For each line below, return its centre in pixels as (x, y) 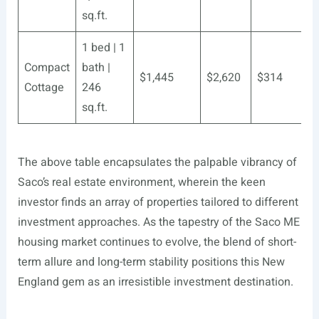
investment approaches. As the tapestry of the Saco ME (158, 222)
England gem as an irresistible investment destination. (155, 282)
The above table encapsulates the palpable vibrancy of (157, 162)
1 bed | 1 (103, 48)
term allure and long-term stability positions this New (151, 262)
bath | (96, 68)
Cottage (44, 88)
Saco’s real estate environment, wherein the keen (141, 182)
